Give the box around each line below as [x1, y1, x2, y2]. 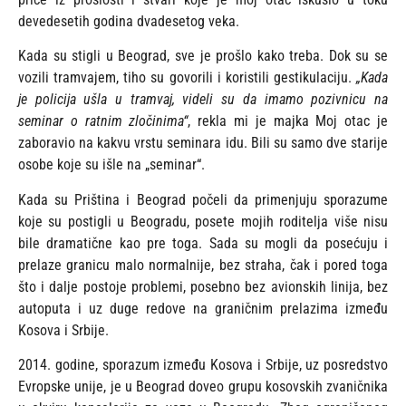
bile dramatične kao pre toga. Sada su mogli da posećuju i [18, 234, 388, 252]
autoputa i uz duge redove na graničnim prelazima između [18, 299, 388, 317]
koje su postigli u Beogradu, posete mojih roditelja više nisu [18, 212, 388, 230]
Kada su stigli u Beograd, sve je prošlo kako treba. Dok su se [18, 47, 388, 65]
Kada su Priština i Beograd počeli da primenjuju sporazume [18, 190, 388, 208]
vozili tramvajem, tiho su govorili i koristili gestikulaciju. [18, 69, 356, 87]
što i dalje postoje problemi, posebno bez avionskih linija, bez [18, 277, 388, 295]
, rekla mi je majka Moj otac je [188, 112, 389, 130]
